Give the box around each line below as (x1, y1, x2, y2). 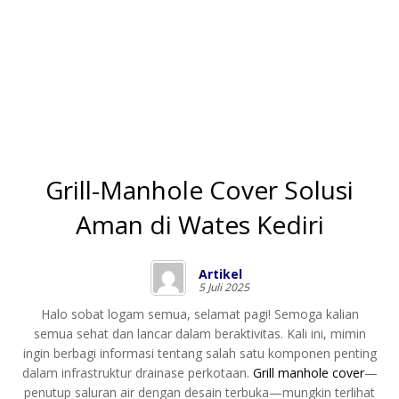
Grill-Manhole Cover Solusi (45, 172, 354, 207)
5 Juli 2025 (198, 279, 249, 295)
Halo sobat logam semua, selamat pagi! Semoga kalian (40, 305, 359, 322)
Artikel (198, 265, 242, 282)
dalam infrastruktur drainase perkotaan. (21, 363, 253, 381)
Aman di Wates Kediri (75, 207, 324, 241)
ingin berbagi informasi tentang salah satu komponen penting (22, 344, 377, 362)
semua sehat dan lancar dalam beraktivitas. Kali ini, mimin (33, 324, 366, 342)
